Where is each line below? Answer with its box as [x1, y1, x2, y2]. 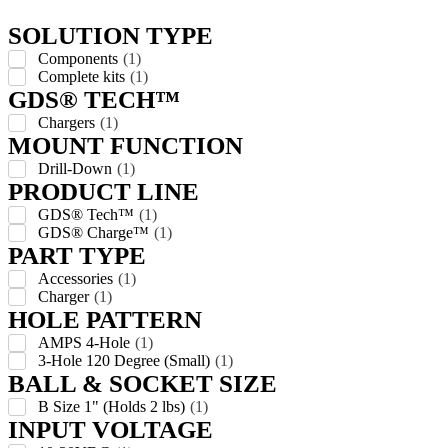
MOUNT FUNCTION [8, 131, 243, 159]
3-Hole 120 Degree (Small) [38, 351, 210, 369]
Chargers [38, 113, 95, 131]
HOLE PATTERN [8, 305, 202, 333]
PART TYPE [8, 241, 146, 269]
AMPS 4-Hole [38, 333, 130, 351]
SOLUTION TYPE [8, 21, 213, 49]
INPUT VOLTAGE [8, 415, 213, 443]
